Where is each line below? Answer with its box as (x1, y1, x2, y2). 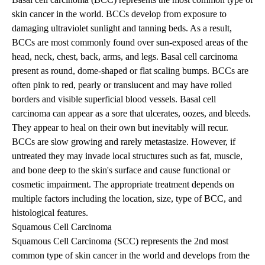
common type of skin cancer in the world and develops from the (12, 250, 250, 261)
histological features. (12, 208, 88, 218)
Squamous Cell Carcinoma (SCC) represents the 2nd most (12, 236, 228, 247)
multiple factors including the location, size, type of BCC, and (12, 193, 242, 204)
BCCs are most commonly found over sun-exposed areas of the (12, 37, 248, 48)
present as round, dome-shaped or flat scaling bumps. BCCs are (12, 66, 248, 76)
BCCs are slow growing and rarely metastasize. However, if (12, 137, 235, 147)
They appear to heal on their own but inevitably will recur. (12, 122, 228, 133)
